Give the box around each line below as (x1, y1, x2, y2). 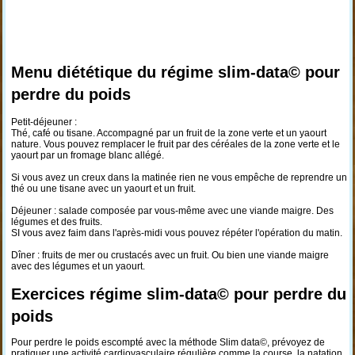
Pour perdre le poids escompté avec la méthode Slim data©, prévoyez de (10, 337, 325, 348)
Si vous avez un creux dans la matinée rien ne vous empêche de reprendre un (10, 172, 347, 183)
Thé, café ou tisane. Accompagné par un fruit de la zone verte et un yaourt (10, 128, 326, 139)
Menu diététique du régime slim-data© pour (10, 63, 340, 81)
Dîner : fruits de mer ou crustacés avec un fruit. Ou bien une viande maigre (10, 250, 329, 261)
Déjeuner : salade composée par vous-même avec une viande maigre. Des (10, 205, 334, 216)
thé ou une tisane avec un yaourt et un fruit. (10, 183, 196, 194)
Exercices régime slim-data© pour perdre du (10, 285, 346, 303)
